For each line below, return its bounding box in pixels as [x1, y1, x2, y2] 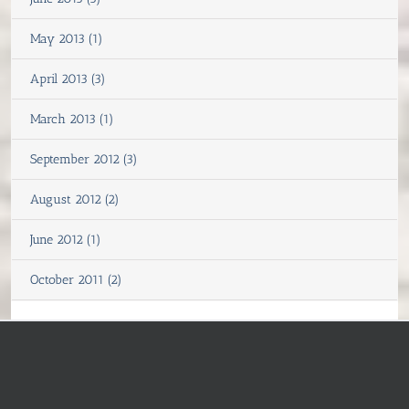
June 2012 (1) [30, 232, 101, 248]
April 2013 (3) [30, 71, 106, 88]
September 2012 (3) [30, 152, 138, 168]
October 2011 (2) [30, 272, 122, 288]
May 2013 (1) [30, 31, 103, 47]
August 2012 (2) [30, 192, 120, 208]
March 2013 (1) [30, 111, 114, 128]
